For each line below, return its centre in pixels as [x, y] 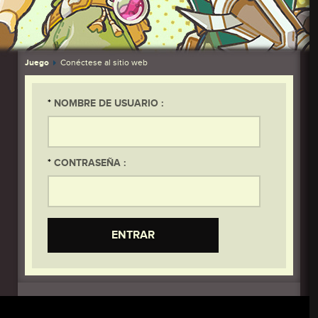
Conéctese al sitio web [104, 62]
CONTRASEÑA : [88, 163]
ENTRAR [133, 235]
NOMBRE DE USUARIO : [107, 103]
